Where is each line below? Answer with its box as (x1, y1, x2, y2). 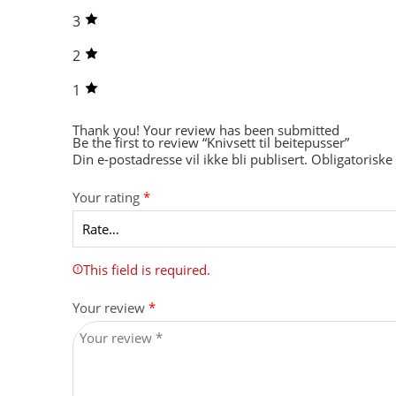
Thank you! (72, 122, 140, 140)
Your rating (72, 189, 143, 207)
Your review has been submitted (143, 122, 339, 140)
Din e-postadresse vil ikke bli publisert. (72, 151, 308, 169)
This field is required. (83, 262, 210, 279)
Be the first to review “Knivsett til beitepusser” (72, 134, 349, 152)
